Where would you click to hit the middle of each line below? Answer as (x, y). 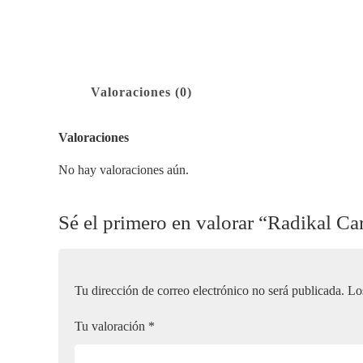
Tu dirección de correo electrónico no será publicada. (209, 290)
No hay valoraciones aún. (123, 170)
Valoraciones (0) (141, 92)
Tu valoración (111, 326)
